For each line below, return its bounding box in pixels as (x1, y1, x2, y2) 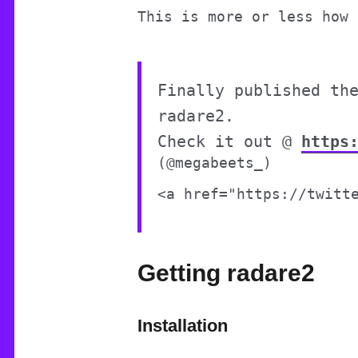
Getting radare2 (137, 259, 315, 286)
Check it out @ (157, 131, 301, 151)
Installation (137, 315, 228, 336)
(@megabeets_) (157, 153, 272, 171)
